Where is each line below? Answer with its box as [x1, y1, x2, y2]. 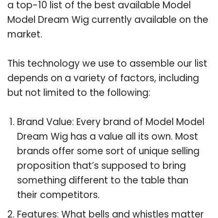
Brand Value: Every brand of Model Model [17, 115, 204, 128]
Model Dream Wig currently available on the [7, 13, 208, 26]
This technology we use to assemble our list [7, 56, 207, 70]
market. [7, 27, 42, 41]
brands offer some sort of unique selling [17, 144, 200, 158]
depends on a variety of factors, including [7, 71, 199, 85]
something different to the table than [17, 173, 188, 187]
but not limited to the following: [7, 86, 150, 99]
